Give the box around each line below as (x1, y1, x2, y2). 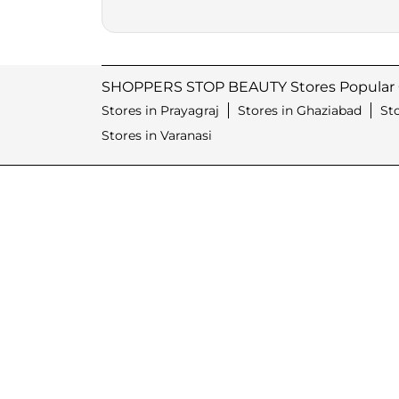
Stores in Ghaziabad (238, 102, 362, 119)
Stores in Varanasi (102, 127, 212, 144)
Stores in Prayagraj (102, 102, 219, 119)
